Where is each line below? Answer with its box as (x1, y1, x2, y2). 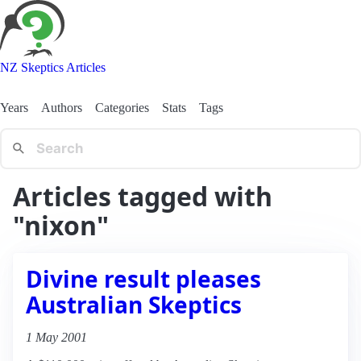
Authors (41, 100, 82, 114)
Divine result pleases (26, 263, 261, 294)
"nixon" (13, 207, 109, 243)
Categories (95, 100, 149, 114)
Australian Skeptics (26, 288, 242, 320)
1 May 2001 (26, 330, 87, 344)
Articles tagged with (13, 178, 272, 214)
